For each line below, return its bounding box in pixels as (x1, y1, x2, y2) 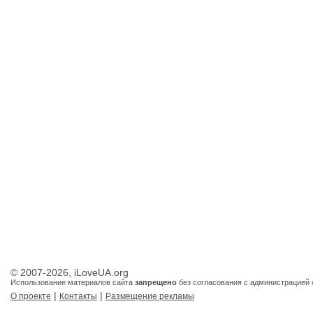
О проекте (10, 291, 51, 301)
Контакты (59, 291, 97, 301)
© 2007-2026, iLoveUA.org (10, 267, 129, 278)
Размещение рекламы (105, 291, 194, 301)
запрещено (135, 278, 177, 286)
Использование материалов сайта (10, 278, 135, 286)
